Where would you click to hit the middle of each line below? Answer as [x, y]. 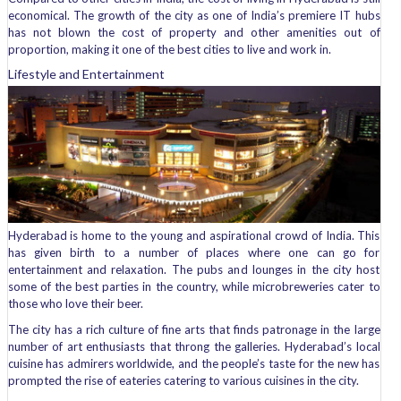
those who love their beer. [75, 304]
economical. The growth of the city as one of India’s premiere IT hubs [194, 16]
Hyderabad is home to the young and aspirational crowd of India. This [194, 236]
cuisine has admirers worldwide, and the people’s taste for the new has [194, 364]
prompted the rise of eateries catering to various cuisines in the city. [183, 381]
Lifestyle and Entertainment [86, 74]
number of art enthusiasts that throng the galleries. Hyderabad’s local [194, 347]
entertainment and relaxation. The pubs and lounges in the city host [194, 270]
